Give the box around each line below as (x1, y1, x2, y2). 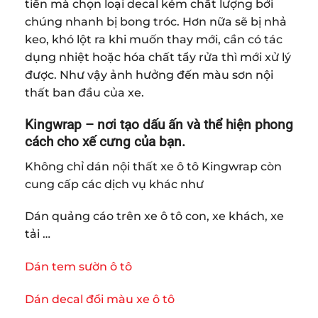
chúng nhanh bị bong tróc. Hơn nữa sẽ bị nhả (25, 15, 287, 29)
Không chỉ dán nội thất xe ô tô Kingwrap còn (25, 159, 282, 173)
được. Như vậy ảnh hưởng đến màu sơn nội (25, 68, 273, 82)
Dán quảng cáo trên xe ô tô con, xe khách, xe (25, 209, 284, 224)
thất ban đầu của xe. (25, 86, 144, 100)
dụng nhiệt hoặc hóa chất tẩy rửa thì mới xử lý (25, 50, 291, 65)
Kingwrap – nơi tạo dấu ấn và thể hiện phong (25, 116, 293, 133)
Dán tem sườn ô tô (25, 260, 132, 274)
